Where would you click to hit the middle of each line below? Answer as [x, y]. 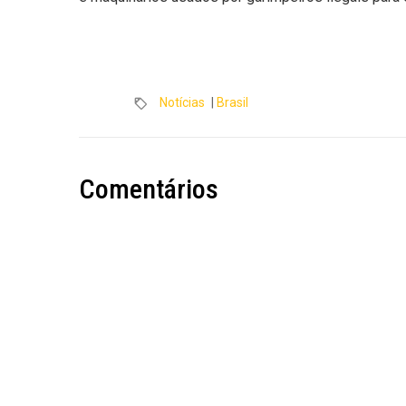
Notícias [182, 103]
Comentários [149, 189]
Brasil [232, 103]
